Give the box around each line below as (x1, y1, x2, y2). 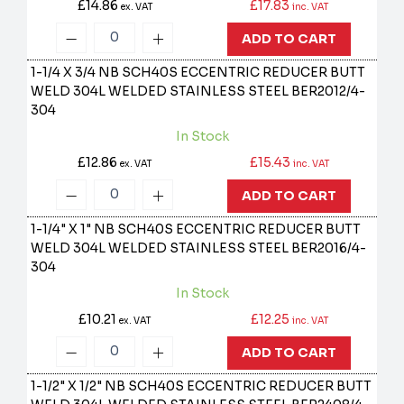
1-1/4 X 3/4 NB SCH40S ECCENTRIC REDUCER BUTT (31, 64, 366, 81)
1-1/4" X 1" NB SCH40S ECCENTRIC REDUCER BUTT (31, 221, 362, 238)
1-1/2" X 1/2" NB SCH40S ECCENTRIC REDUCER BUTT (31, 378, 372, 395)
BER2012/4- (291, 83, 366, 100)
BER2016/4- (291, 240, 367, 257)
